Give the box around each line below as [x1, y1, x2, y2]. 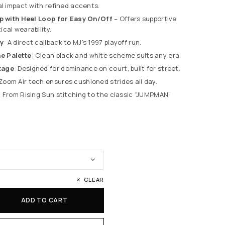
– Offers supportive [112, 14, 177, 23]
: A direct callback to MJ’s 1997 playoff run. [4, 37, 142, 47]
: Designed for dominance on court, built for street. [14, 63, 181, 73]
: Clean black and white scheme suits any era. [31, 50, 181, 60]
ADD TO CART [21, 195, 68, 204]
